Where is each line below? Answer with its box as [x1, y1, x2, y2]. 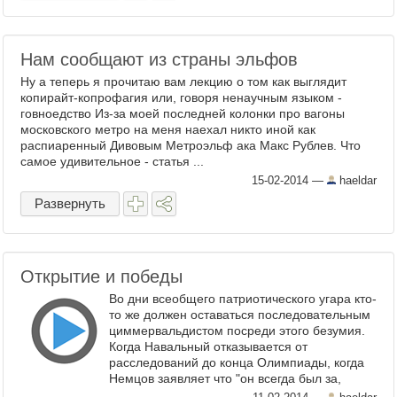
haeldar [336, 174, 377, 187]
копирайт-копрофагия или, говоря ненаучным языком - [20, 90, 342, 105]
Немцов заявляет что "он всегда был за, [109, 371, 341, 385]
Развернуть [35, 196, 105, 211]
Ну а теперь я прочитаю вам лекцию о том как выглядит [20, 74, 346, 89]
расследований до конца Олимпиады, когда [109, 355, 364, 370]
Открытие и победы [20, 267, 183, 286]
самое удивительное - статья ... [20, 154, 204, 168]
